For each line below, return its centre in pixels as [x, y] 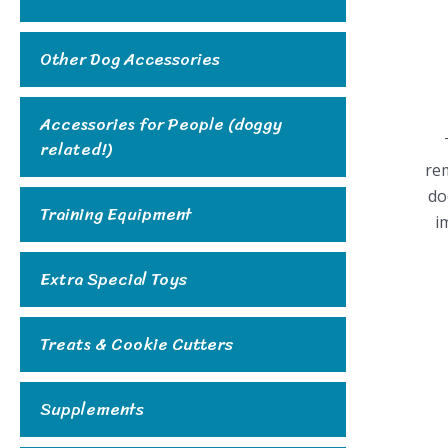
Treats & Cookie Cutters [136, 343]
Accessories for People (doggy [161, 123]
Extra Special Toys [113, 278]
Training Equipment [116, 213]
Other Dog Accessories [130, 58]
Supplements [92, 408]
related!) [75, 148]
